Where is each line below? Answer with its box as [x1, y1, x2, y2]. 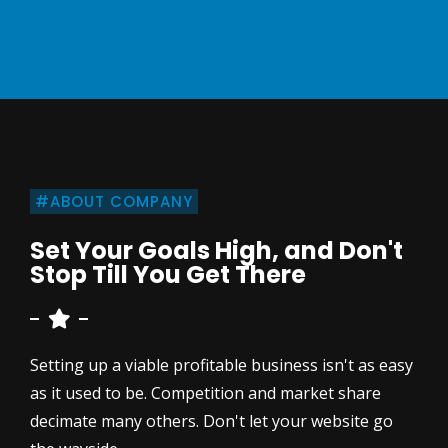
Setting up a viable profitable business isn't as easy [30, 354, 413, 376]
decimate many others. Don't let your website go [30, 410, 393, 432]
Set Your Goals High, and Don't [30, 234, 403, 267]
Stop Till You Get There [30, 258, 306, 291]
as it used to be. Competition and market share [30, 382, 381, 404]
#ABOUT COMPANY [35, 191, 193, 212]
